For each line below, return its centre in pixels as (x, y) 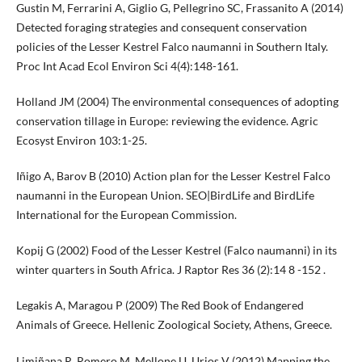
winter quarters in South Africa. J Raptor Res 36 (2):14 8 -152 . (170, 270)
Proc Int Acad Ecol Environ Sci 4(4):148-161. (127, 66)
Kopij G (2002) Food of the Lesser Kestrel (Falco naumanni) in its (176, 250)
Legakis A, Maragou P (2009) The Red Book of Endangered (160, 305)
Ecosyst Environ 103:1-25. (81, 141)
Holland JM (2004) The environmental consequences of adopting (177, 102)
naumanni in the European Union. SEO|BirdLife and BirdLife (165, 196)
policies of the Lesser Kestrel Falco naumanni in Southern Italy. (172, 47)
